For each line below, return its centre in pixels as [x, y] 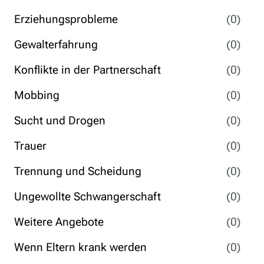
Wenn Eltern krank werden [80, 247]
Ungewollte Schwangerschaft [88, 197]
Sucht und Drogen [60, 121]
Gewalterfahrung [56, 44]
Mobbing [37, 95]
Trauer [30, 146]
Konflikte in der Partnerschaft [88, 70]
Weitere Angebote [59, 222]
